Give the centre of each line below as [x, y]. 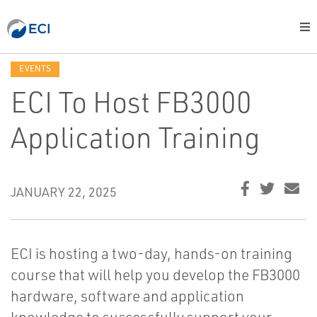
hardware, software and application [127, 296]
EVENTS [35, 68]
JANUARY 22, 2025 [64, 192]
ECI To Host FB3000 [131, 102]
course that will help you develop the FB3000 [155, 275]
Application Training [136, 137]
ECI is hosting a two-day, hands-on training [151, 253]
